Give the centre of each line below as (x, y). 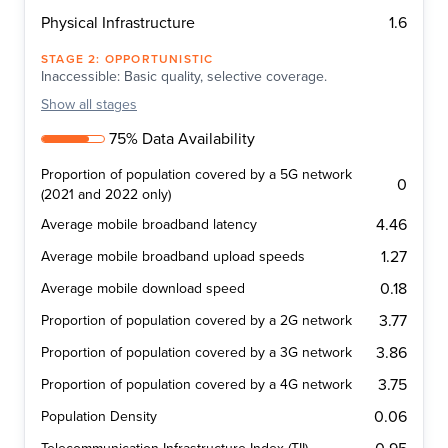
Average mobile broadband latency (149, 225)
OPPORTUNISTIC (159, 59)
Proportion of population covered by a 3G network (196, 353)
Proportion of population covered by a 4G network (196, 385)
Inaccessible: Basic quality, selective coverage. (184, 77)
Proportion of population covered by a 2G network (196, 321)
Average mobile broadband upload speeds (173, 257)
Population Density (99, 417)
